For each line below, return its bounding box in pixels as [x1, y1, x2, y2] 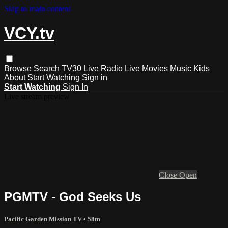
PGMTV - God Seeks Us [4, 189, 141, 204]
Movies [142, 64, 168, 73]
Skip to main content [4, 4, 70, 13]
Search [34, 64, 62, 73]
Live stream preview [4, 92, 70, 101]
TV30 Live [62, 64, 99, 73]
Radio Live [101, 64, 140, 73]
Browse [4, 64, 34, 73]
